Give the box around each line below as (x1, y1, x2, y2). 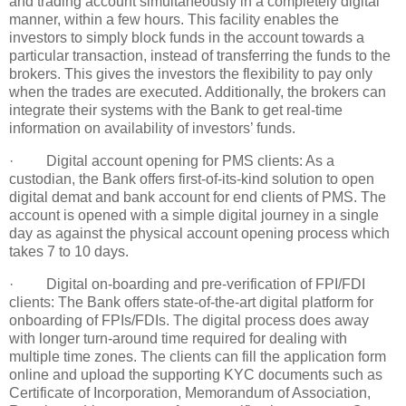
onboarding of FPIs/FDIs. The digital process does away (9, 312, 369, 328)
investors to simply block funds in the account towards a (9, 30, 364, 46)
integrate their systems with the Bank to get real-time (9, 102, 343, 119)
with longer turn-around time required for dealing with (9, 330, 347, 346)
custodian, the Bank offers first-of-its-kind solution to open (9, 171, 374, 188)
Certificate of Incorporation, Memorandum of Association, (9, 384, 371, 401)
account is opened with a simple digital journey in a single (9, 208, 379, 224)
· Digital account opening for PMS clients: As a (9, 153, 334, 169)
